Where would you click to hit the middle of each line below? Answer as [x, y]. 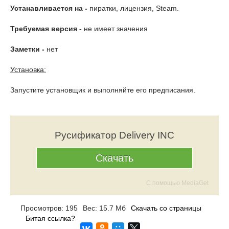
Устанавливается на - [49, 8]
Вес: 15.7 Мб [104, 208]
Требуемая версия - [46, 29]
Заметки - [27, 49]
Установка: [28, 70]
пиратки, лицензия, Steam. [133, 8]
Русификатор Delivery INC [114, 135]
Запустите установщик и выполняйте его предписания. [103, 90]
